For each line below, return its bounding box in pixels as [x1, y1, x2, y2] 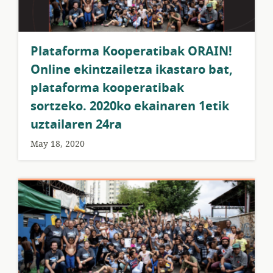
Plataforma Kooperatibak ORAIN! [30, 42, 232, 60]
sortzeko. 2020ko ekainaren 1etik [30, 97, 229, 115]
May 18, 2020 [30, 137, 85, 151]
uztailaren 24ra [30, 115, 122, 133]
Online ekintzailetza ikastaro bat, [30, 60, 233, 79]
